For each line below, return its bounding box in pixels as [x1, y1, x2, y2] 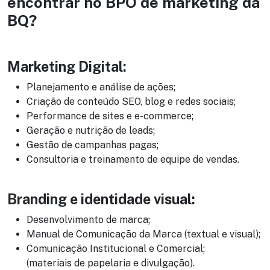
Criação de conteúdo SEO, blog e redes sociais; [27, 95, 236, 107]
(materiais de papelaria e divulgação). [27, 257, 195, 269]
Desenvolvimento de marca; [27, 213, 150, 225]
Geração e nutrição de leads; [27, 124, 155, 136]
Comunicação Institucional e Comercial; [27, 242, 205, 254]
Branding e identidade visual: [7, 190, 195, 207]
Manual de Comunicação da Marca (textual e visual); [27, 228, 260, 240]
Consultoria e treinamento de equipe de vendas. [27, 153, 239, 165]
